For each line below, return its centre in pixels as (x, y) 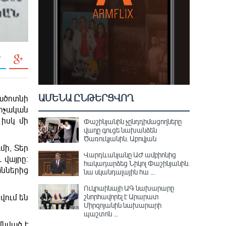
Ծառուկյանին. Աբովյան (120, 138)
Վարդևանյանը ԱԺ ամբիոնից (130, 155)
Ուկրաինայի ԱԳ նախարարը (129, 188)
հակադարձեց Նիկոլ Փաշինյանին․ (137, 163)
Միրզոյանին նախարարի (123, 205)
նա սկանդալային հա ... (119, 172)
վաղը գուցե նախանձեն (120, 130)
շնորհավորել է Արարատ (121, 196)
